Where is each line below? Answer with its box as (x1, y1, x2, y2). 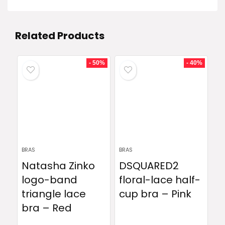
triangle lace (21, 187, 86, 201)
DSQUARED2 (119, 159, 179, 173)
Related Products (15, 29, 104, 43)
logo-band (21, 173, 77, 187)
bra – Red (21, 201, 72, 215)
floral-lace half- (119, 173, 200, 187)
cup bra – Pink (119, 187, 191, 201)
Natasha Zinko (21, 159, 95, 173)
